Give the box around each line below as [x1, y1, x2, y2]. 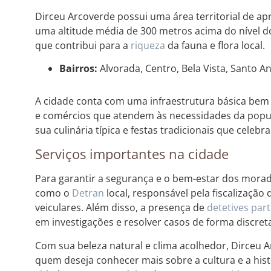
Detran [71, 186, 104, 200]
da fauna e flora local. [165, 38, 265, 52]
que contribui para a [34, 38, 131, 52]
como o [34, 186, 72, 200]
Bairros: [59, 61, 97, 75]
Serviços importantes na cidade [34, 145, 229, 163]
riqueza [130, 38, 165, 52]
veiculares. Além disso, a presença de [34, 201, 207, 215]
